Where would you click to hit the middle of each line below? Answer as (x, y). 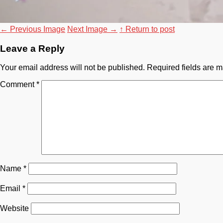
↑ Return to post (147, 29)
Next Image (88, 29)
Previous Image (37, 29)
